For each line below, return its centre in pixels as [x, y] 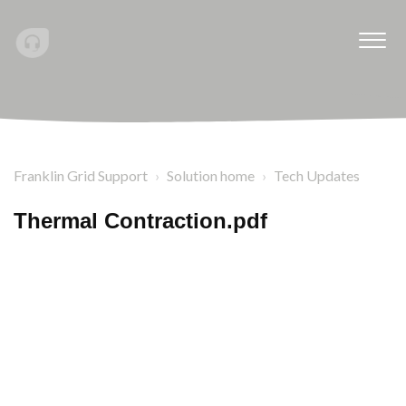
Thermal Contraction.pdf [140, 221]
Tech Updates [317, 175]
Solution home [211, 175]
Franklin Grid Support [81, 175]
